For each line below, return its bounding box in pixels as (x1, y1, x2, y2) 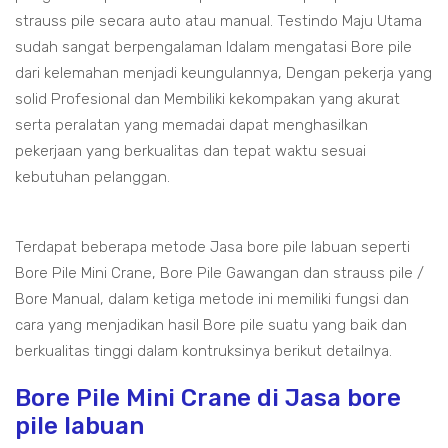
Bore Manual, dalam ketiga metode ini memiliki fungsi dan (15, 290, 409, 308)
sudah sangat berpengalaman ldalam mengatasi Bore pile (15, 38, 412, 56)
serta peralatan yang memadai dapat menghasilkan (15, 116, 368, 134)
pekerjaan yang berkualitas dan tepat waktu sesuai (15, 142, 366, 160)
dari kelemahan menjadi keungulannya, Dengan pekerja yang (15, 64, 432, 82)
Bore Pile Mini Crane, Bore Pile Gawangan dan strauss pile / (15, 264, 424, 282)
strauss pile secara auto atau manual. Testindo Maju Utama (15, 12, 422, 30)
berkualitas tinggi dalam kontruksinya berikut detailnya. (15, 342, 392, 360)
